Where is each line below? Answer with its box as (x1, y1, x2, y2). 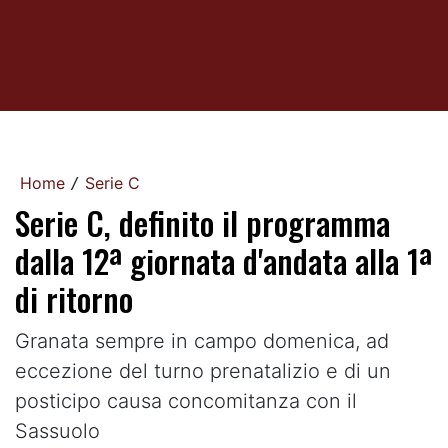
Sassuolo (15, 419, 100, 443)
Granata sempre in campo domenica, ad (15, 329, 389, 353)
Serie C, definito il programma (15, 199, 390, 246)
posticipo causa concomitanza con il (15, 389, 357, 413)
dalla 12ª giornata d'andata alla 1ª (15, 237, 432, 284)
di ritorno (15, 275, 133, 322)
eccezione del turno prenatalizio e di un (15, 359, 391, 383)
